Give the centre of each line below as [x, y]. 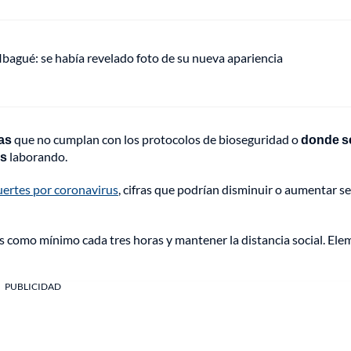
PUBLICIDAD [33, 287]
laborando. [37, 157]
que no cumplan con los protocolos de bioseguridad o [156, 139]
